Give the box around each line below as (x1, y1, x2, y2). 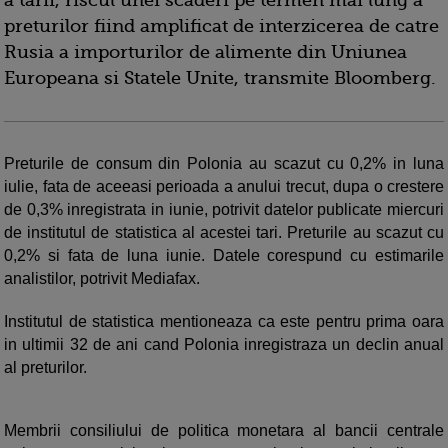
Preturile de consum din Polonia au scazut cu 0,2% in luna (4, 155, 444, 173)
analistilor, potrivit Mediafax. (4, 270, 200, 288)
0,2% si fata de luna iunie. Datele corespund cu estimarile (4, 247, 444, 265)
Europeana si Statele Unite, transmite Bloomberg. (4, 68, 436, 89)
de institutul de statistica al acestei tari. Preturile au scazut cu (4, 224, 444, 242)
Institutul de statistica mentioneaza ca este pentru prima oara (4, 313, 444, 331)
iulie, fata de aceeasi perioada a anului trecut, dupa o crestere (4, 178, 444, 196)
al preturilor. (4, 359, 87, 377)
